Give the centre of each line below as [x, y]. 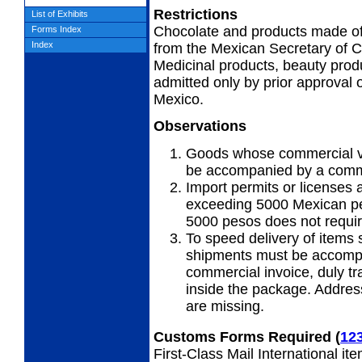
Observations [202, 126]
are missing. [225, 307]
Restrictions [198, 15]
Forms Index [57, 29]
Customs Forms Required [244, 337]
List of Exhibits [60, 14]
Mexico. [179, 100]
